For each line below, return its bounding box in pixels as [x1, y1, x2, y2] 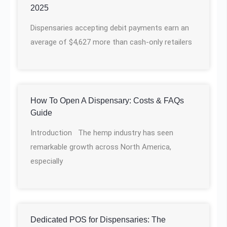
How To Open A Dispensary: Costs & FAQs [30, 96, 184, 105]
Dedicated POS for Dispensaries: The [30, 215, 166, 224]
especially [30, 156, 63, 166]
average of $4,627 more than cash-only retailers [30, 37, 192, 47]
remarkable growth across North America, [30, 142, 171, 152]
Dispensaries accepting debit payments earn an [30, 23, 189, 32]
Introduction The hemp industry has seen [30, 128, 173, 137]
